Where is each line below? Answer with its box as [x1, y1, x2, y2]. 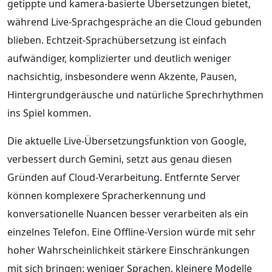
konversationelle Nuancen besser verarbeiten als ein [7, 206, 248, 220]
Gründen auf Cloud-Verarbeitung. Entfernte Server [7, 170, 240, 184]
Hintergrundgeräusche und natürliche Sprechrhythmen [7, 87, 263, 101]
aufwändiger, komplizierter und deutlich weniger [7, 51, 231, 65]
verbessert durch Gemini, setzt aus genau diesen [7, 152, 232, 166]
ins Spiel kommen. [7, 106, 91, 120]
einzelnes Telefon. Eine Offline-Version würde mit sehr [7, 225, 256, 239]
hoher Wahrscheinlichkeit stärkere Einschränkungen [7, 243, 250, 257]
